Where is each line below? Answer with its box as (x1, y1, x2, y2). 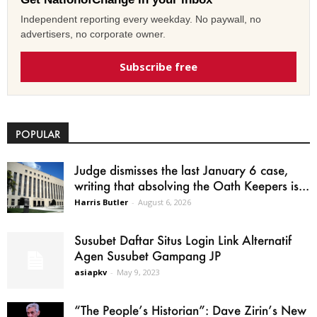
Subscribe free (120, 59, 197, 74)
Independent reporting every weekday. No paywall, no (21, 13, 261, 25)
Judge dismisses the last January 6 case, (74, 161, 288, 178)
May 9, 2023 (117, 266, 160, 277)
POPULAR (16, 127, 60, 141)
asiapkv (74, 266, 107, 277)
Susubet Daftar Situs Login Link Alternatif (74, 231, 292, 248)
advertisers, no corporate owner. (21, 28, 166, 40)
